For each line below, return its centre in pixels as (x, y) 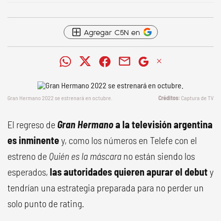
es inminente (33, 140)
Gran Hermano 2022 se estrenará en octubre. (60, 98)
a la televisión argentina (164, 124)
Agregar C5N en (112, 32)
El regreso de (31, 124)
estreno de (28, 156)
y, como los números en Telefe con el (128, 140)
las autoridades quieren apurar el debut (130, 172)
